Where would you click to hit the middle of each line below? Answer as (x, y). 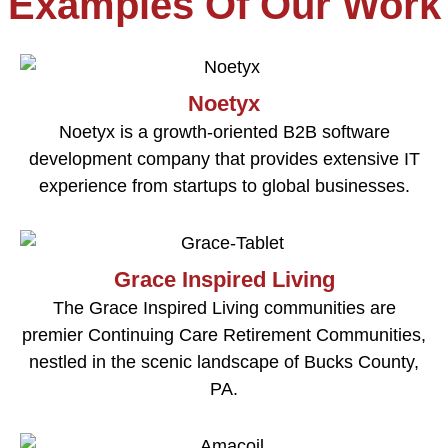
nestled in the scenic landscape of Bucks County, (224, 361)
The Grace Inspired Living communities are (224, 307)
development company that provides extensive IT (224, 158)
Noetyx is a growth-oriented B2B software (224, 131)
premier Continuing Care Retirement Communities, (224, 334)
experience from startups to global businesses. (224, 185)
